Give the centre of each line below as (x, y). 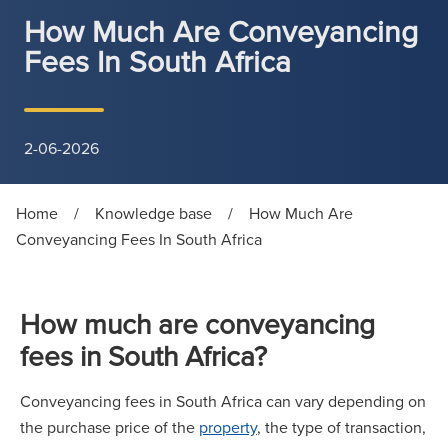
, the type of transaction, (341, 427)
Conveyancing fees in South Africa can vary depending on (223, 401)
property (228, 427)
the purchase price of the (109, 427)
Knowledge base (153, 213)
